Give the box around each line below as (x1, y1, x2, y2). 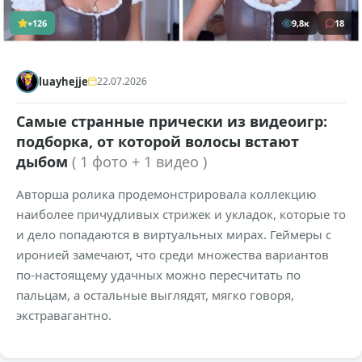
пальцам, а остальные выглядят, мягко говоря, (16, 286, 294, 303)
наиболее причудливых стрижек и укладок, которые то (16, 205, 346, 222)
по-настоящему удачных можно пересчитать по (16, 266, 301, 283)
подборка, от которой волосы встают (16, 131, 299, 151)
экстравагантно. (16, 306, 112, 323)
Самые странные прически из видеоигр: (16, 111, 327, 131)
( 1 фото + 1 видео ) (72, 151, 207, 171)
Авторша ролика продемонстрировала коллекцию (16, 185, 317, 202)
